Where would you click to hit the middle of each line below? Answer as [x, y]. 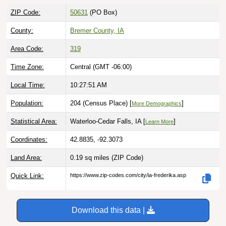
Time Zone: [27, 67]
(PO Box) [102, 13]
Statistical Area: [34, 122]
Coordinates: [29, 140]
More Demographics [157, 104]
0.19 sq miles [91, 158]
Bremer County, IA [97, 31]
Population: [27, 103]
